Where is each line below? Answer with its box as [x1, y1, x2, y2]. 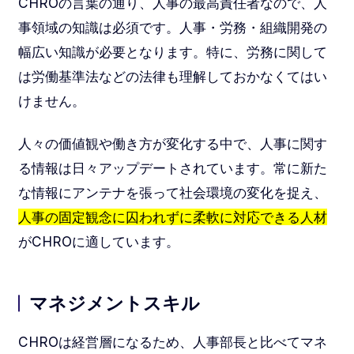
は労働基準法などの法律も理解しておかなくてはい [17, 68, 327, 85]
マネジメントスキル [28, 292, 200, 315]
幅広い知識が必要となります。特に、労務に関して [17, 43, 327, 61]
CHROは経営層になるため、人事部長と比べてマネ [17, 333, 327, 351]
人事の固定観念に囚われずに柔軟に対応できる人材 [17, 209, 327, 226]
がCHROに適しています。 [17, 233, 179, 250]
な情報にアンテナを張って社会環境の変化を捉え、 [17, 184, 327, 201]
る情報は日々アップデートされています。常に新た [17, 160, 327, 177]
